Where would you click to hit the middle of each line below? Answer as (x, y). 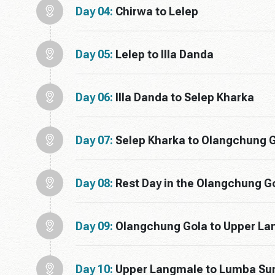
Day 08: (94, 183)
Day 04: (94, 11)
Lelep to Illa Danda (165, 54)
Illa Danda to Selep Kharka (185, 97)
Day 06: (94, 97)
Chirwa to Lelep (157, 11)
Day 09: (94, 226)
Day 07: (94, 140)
